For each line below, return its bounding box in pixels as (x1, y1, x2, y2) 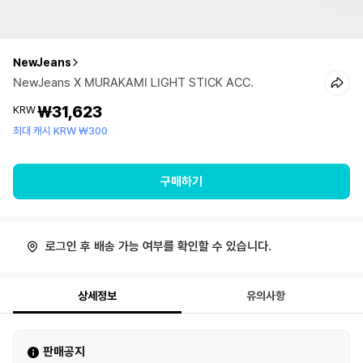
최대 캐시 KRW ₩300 (13, 125, 108, 137)
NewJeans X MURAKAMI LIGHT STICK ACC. (13, 75, 254, 90)
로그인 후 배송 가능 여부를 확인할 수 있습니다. (45, 239, 271, 254)
